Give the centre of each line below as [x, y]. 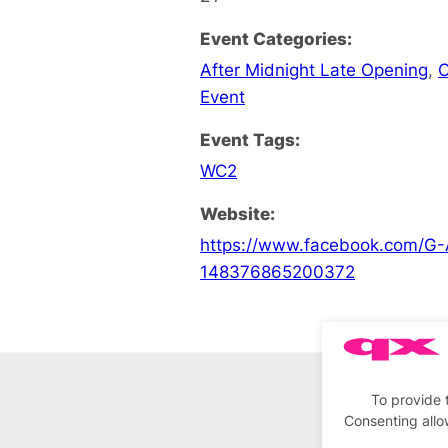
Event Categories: [276, 38]
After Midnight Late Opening [314, 69]
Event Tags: [250, 139]
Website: [237, 213]
